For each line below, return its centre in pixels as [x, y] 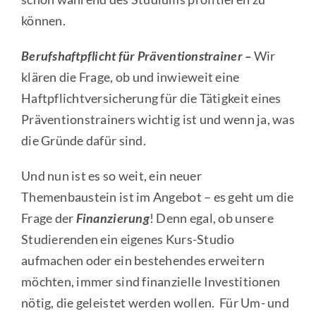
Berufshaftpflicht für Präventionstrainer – [137, 55]
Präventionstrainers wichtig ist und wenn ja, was [158, 119]
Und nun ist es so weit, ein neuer [111, 175]
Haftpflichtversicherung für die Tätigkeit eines [151, 98]
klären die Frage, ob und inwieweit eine [130, 77]
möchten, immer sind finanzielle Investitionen [151, 281]
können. [43, 20]
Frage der [48, 218]
